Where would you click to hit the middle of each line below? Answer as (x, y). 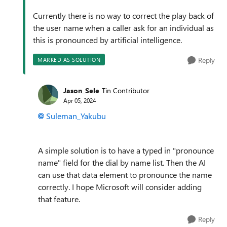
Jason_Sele (81, 90)
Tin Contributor (126, 90)
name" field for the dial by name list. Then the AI (122, 162)
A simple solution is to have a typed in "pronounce (126, 150)
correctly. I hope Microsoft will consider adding (120, 187)
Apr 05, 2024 (80, 100)
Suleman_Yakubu (76, 116)
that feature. (60, 199)
